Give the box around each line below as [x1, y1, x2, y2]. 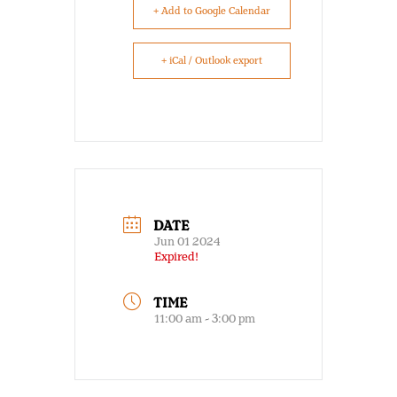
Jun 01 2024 [154, 234, 221, 250]
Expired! [154, 249, 198, 265]
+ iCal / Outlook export [161, 54, 262, 66]
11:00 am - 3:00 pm [154, 311, 255, 327]
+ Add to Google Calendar [153, 4, 270, 17]
